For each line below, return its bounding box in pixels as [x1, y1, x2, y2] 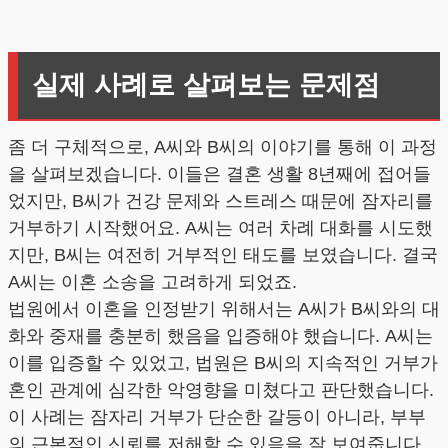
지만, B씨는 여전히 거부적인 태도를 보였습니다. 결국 [8, 245, 438, 266]
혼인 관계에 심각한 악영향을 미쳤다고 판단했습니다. [8, 380, 434, 401]
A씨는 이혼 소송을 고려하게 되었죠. [8, 272, 297, 293]
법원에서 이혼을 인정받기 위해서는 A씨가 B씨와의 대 [8, 299, 440, 320]
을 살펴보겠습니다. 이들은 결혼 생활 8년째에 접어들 [8, 164, 431, 185]
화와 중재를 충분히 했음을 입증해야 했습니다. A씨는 [8, 326, 433, 347]
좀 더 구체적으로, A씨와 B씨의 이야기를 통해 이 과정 [8, 137, 437, 158]
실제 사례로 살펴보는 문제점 [31, 70, 380, 100]
